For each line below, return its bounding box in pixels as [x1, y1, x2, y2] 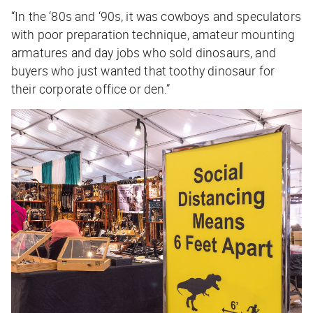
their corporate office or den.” [11, 80, 170, 97]
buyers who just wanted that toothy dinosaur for [11, 61, 275, 79]
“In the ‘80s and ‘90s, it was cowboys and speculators [11, 7, 301, 24]
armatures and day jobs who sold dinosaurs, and [11, 43, 276, 61]
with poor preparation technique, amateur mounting [11, 25, 296, 43]
